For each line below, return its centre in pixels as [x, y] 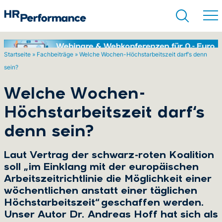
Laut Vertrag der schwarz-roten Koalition [109, 156]
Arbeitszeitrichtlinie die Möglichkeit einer [108, 179]
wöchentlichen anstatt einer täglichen [101, 191]
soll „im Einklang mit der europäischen [101, 167]
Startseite [17, 54]
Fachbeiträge [55, 54]
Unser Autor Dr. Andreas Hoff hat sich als [111, 215]
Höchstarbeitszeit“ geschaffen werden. [104, 203]
